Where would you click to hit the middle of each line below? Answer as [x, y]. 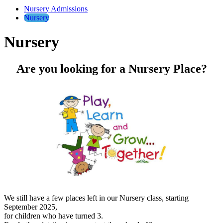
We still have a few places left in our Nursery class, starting [96, 198]
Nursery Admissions [56, 8]
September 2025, [31, 207]
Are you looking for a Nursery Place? [111, 68]
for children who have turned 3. [54, 216]
